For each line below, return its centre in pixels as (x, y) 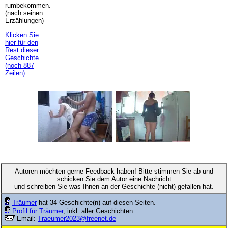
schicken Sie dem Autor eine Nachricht (114, 179)
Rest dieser (22, 50)
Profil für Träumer (38, 211)
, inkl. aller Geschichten (98, 211)
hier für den (21, 42)
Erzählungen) (24, 20)
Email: (26, 218)
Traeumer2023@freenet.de (77, 218)
